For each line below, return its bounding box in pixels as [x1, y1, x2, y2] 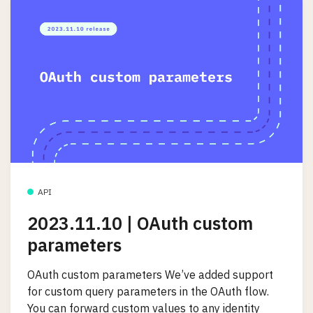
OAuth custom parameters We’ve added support [27, 267, 273, 282]
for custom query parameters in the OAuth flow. [27, 284, 269, 298]
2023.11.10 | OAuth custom [27, 212, 253, 235]
